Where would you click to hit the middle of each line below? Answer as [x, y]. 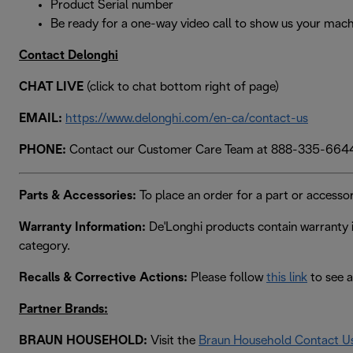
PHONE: [43, 150]
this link [287, 277]
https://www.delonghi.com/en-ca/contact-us [187, 118]
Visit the [173, 340]
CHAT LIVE [53, 87]
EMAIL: [42, 118]
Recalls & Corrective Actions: [105, 277]
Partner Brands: [63, 309]
